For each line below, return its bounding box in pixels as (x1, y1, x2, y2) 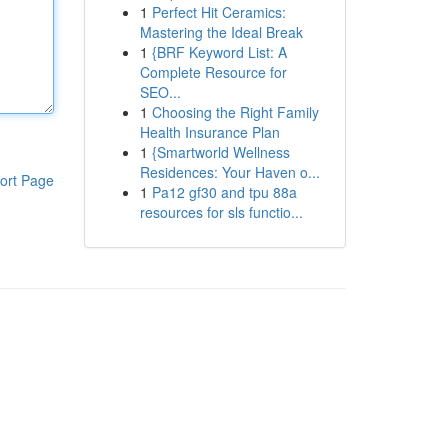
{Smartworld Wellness (151, 142, 290, 162)
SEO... (139, 82, 181, 102)
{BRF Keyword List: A (151, 42, 287, 62)
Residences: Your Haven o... (139, 162, 320, 182)
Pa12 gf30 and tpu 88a (151, 182, 297, 202)
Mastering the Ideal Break (139, 22, 303, 42)
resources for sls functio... (139, 202, 303, 222)
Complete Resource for (139, 62, 287, 82)
